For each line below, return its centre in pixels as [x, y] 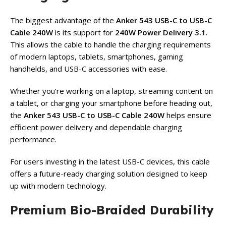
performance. [33, 139]
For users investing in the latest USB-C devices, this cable [110, 162]
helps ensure [188, 115]
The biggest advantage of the [63, 20]
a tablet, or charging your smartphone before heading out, [111, 103]
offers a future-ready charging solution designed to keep [109, 174]
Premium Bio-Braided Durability [112, 210]
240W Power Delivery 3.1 [160, 33]
